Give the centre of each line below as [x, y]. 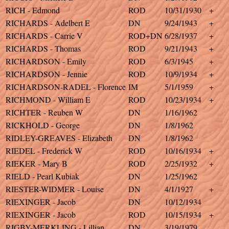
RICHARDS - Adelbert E [48, 23]
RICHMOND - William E [48, 99]
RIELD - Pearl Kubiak [42, 176]
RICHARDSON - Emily [46, 61]
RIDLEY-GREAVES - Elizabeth [59, 138]
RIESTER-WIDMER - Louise [55, 189]
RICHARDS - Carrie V [44, 36]
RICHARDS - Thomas [43, 48]
